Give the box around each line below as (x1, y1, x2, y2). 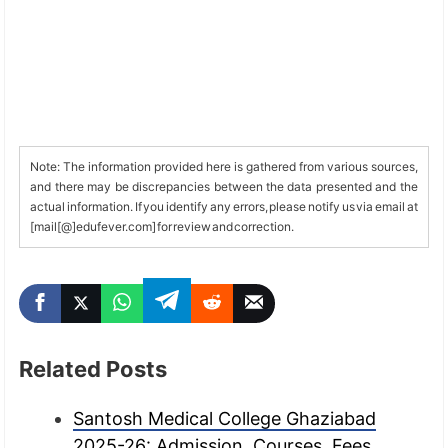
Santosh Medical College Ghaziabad (73, 407, 377, 429)
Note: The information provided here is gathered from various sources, (30, 158, 418, 174)
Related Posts (19, 355, 168, 382)
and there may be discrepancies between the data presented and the (30, 178, 418, 194)
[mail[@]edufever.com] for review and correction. (30, 218, 295, 234)
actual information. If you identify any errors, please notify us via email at (30, 198, 418, 214)
